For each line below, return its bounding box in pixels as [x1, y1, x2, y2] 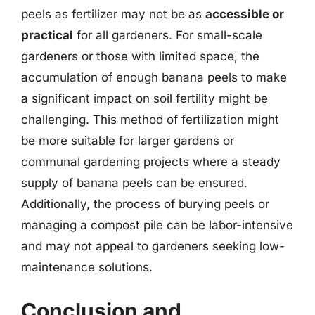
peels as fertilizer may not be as [21, 7, 205, 21]
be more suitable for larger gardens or [21, 134, 234, 148]
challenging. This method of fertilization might [21, 112, 279, 127]
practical [21, 28, 73, 42]
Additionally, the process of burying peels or [21, 197, 269, 211]
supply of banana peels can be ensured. [21, 176, 247, 190]
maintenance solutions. [21, 260, 153, 274]
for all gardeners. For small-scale [73, 28, 262, 42]
